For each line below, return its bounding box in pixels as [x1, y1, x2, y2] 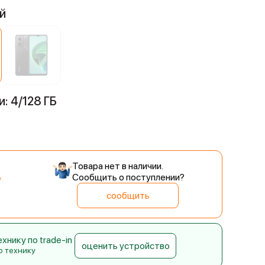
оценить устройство [82, 240, 170, 251]
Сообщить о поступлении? [72, 172, 185, 183]
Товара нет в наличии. [72, 160, 163, 172]
